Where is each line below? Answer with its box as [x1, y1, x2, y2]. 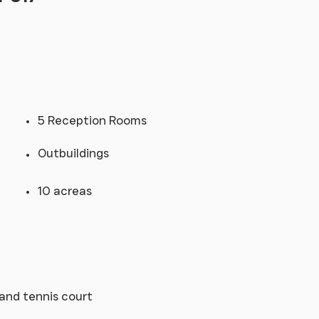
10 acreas [37, 183, 92, 198]
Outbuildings [37, 146, 109, 161]
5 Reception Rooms [37, 113, 147, 127]
